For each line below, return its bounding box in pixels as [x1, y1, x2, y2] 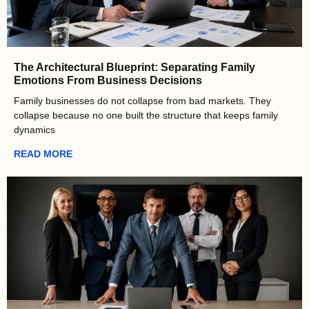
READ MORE [14, 148, 72, 160]
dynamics [14, 124, 55, 136]
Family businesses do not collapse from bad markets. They [14, 95, 271, 107]
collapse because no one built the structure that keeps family [14, 110, 278, 121]
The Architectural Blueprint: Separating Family [14, 61, 255, 74]
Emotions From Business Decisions [14, 74, 202, 87]
